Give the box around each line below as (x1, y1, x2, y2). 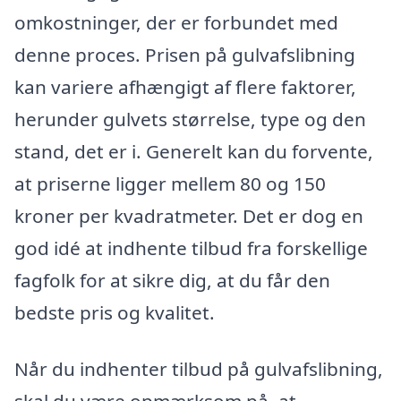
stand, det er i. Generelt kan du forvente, (14, 138, 373, 164)
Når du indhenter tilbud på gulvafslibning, (14, 356, 383, 382)
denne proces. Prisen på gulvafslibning (14, 41, 355, 67)
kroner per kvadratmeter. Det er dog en (14, 202, 363, 228)
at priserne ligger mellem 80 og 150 (14, 170, 326, 196)
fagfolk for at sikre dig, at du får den (14, 267, 330, 293)
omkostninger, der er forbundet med (14, 9, 338, 35)
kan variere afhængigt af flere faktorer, (14, 73, 356, 99)
